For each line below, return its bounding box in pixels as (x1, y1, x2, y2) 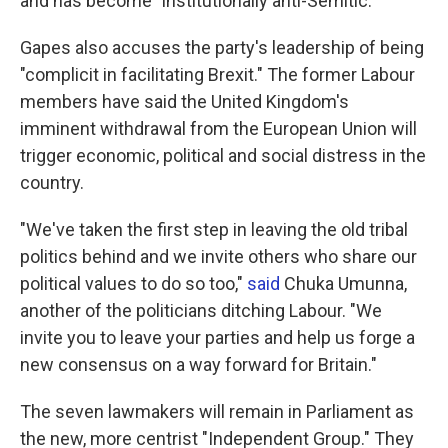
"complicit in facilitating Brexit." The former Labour (20, 64, 415, 85)
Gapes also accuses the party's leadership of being (20, 37, 424, 58)
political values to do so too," (20, 273, 247, 294)
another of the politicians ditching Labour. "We (20, 300, 382, 321)
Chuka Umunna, (280, 273, 407, 294)
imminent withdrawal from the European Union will (20, 118, 417, 139)
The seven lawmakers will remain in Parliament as (20, 401, 414, 422)
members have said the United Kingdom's (20, 91, 349, 112)
